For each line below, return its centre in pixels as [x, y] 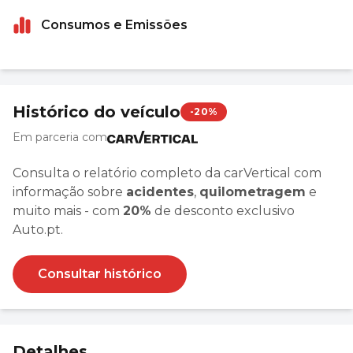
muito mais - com [68, 210]
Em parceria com [60, 137]
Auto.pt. [38, 229]
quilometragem [253, 191]
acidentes [160, 191]
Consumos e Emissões [114, 24]
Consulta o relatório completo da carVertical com [167, 173]
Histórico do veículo [97, 111]
